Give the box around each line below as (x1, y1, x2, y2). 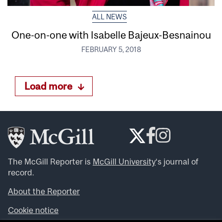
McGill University (93, 157, 156, 167)
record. (8, 167, 34, 178)
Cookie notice (8, 205, 58, 216)
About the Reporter (8, 186, 80, 197)
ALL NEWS (92, 13, 127, 21)
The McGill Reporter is (8, 157, 93, 167)
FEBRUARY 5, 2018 (81, 46, 141, 54)
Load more (24, 80, 72, 92)
